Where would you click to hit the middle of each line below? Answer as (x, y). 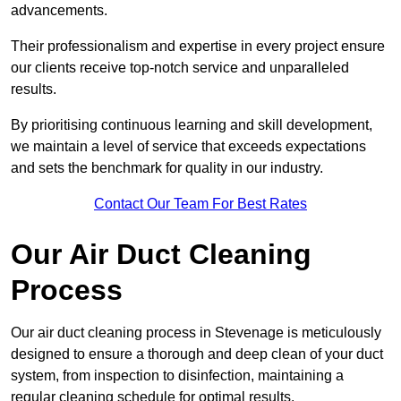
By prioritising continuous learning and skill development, (192, 125)
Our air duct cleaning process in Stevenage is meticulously (196, 333)
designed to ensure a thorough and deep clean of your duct (197, 354)
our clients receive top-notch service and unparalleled (180, 68)
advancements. (61, 11)
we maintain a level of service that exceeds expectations (188, 147)
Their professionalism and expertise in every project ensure (198, 47)
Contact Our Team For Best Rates (200, 204)
